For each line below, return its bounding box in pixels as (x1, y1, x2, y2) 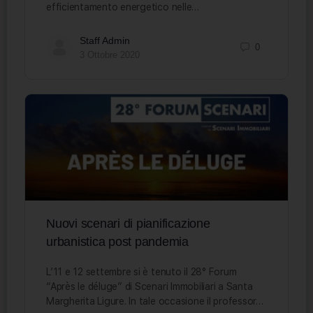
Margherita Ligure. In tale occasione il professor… (46, 295, 263, 307)
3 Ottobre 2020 (80, 49, 140, 60)
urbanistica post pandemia (46, 234, 189, 249)
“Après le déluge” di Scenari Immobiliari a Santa (46, 280, 253, 292)
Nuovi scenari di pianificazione (46, 216, 210, 231)
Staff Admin (80, 34, 130, 46)
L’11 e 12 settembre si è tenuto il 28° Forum (46, 265, 237, 277)
